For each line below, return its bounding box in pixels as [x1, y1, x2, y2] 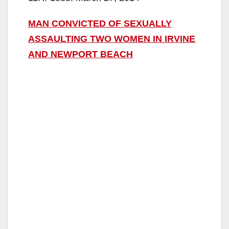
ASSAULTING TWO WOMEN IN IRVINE [28, 33, 195, 44]
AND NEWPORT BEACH [28, 49, 133, 59]
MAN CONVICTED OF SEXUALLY [28, 18, 172, 29]
